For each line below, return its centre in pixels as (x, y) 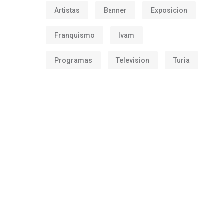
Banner (115, 10)
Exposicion (169, 10)
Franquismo (74, 35)
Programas (73, 60)
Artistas (67, 10)
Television (133, 60)
